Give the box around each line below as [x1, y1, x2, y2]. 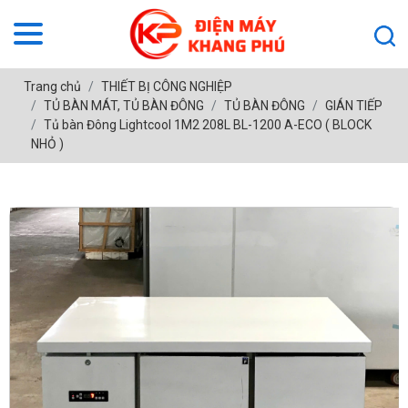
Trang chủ [23, 78, 81, 94]
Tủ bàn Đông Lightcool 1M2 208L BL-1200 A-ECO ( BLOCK [43, 117, 372, 132]
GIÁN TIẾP [324, 97, 382, 113]
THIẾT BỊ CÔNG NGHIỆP [100, 78, 232, 94]
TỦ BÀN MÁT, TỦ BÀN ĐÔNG [43, 97, 204, 113]
